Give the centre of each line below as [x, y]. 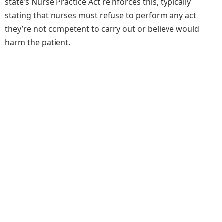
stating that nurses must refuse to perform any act [101, 15]
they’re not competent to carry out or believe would [102, 29]
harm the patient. [38, 42]
